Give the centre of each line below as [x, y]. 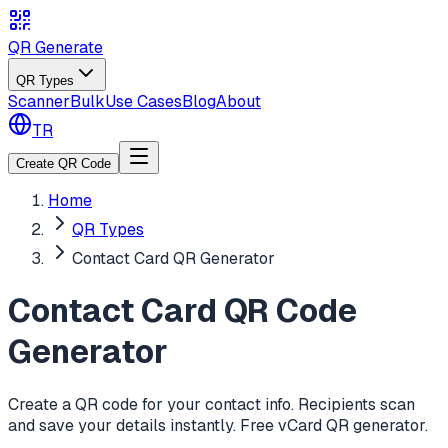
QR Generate [55, 47]
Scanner [39, 101]
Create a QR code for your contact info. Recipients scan [211, 404]
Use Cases [143, 101]
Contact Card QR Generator [173, 258]
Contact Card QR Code [182, 311]
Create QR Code [63, 163]
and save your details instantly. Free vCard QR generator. [218, 425]
